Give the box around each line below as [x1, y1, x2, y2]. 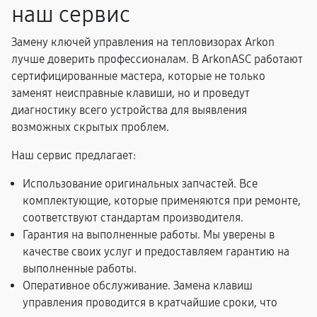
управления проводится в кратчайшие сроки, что [23, 296, 277, 309]
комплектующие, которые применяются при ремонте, [23, 194, 301, 207]
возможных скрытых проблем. [11, 120, 169, 134]
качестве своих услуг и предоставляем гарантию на [23, 245, 289, 258]
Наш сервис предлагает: [11, 149, 136, 162]
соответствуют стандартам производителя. [23, 211, 243, 224]
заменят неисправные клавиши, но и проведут [11, 86, 250, 100]
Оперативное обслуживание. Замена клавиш [23, 279, 253, 292]
